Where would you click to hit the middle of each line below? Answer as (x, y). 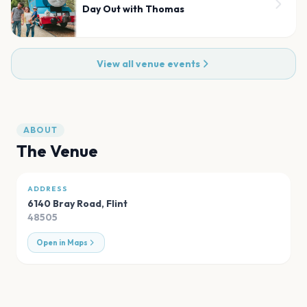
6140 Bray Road (64, 203)
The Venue (57, 150)
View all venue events (148, 63)
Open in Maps (62, 242)
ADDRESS (48, 188)
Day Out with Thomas (133, 9)
